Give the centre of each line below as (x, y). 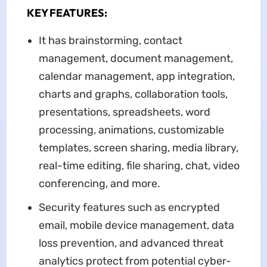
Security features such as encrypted (129, 208)
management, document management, (136, 59)
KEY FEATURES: (67, 13)
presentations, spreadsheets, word (124, 112)
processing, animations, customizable (131, 130)
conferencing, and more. (99, 184)
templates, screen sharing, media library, (138, 148)
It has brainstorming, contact (110, 41)
